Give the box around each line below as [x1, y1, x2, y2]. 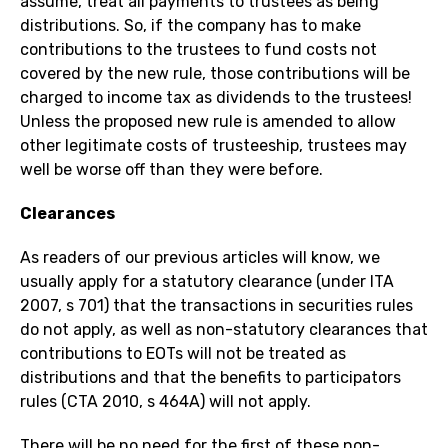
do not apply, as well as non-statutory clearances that [20, 320, 428, 340]
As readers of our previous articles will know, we [20, 248, 380, 268]
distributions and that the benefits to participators [20, 368, 401, 388]
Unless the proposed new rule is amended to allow [20, 112, 396, 132]
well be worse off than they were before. [20, 160, 323, 180]
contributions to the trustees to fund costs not [20, 40, 377, 60]
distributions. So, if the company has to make [20, 16, 361, 36]
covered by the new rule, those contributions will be [20, 64, 410, 84]
